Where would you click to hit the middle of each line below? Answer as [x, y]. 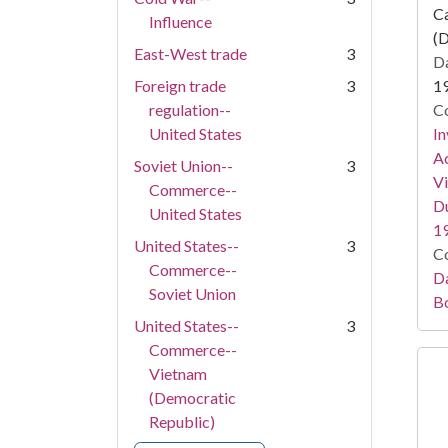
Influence [180, 21]
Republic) [182, 421]
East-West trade [190, 53]
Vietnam [178, 373]
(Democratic [192, 397]
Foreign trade [180, 85]
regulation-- [190, 109]
